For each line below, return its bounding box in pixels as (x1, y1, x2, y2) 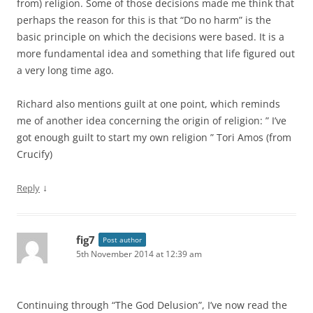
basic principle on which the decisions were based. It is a (17, 30, 284, 43)
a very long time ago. (17, 64, 114, 77)
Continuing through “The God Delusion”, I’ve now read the (17, 298, 287, 312)
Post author (103, 235, 142, 245)
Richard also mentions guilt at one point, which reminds (17, 97, 280, 110)
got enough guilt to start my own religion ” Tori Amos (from (17, 131, 291, 144)
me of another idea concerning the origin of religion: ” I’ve (17, 114, 286, 127)
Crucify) (17, 147, 52, 161)
